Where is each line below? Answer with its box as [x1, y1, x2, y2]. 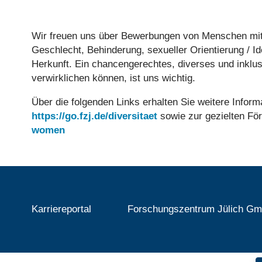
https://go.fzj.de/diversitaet [31, 110, 157, 122]
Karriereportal [31, 203, 91, 215]
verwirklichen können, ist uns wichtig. [31, 72, 195, 84]
